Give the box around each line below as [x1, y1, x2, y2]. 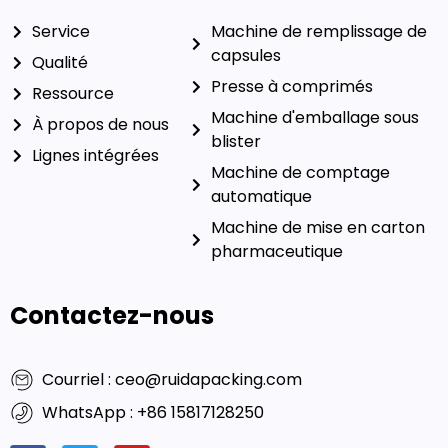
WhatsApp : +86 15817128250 [42, 376, 264, 400]
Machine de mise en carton [211, 191, 426, 215]
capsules [211, 43, 282, 67]
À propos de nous [32, 112, 169, 136]
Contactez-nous [10, 274, 214, 308]
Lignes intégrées [32, 143, 159, 167]
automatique [211, 160, 313, 184]
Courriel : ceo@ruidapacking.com [42, 343, 302, 367]
